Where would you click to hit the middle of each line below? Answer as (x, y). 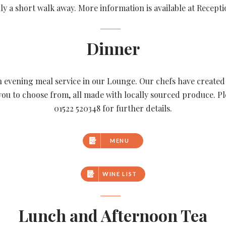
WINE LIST (120, 174)
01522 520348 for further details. (113, 108)
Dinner (113, 48)
